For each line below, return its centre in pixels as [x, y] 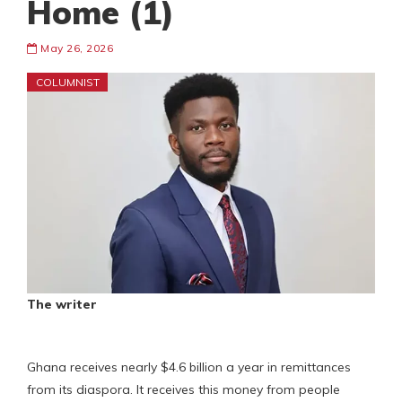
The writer [62, 304]
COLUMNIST [68, 83]
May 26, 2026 [75, 48]
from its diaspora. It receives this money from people [184, 389]
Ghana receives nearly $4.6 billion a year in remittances [189, 367]
